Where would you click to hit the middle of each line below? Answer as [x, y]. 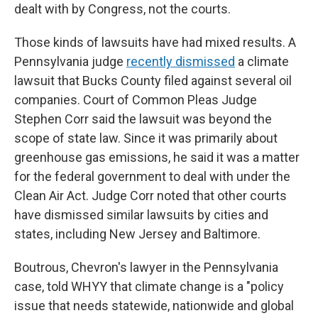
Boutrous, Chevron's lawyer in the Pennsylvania [146, 267]
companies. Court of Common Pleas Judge [136, 100]
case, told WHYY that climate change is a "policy [149, 286]
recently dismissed [181, 61]
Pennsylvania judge [70, 61]
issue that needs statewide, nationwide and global [154, 306]
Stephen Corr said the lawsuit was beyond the [143, 119]
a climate [262, 61]
